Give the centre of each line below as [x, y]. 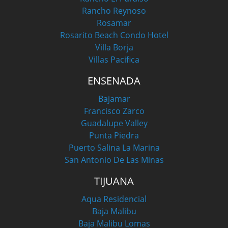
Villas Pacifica [114, 60]
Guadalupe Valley [114, 123]
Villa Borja [114, 48]
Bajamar [114, 99]
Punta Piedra [114, 136]
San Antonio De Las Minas [114, 160]
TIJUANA [114, 181]
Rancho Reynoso [114, 11]
